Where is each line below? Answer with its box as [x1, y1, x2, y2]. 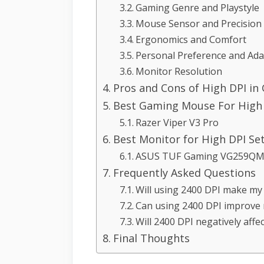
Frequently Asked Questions [113, 165, 256, 180]
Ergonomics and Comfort [135, 32, 246, 46]
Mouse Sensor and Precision [135, 16, 262, 30]
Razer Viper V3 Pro [135, 115, 219, 129]
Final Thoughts [113, 230, 190, 245]
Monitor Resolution [135, 64, 222, 78]
